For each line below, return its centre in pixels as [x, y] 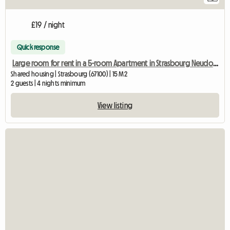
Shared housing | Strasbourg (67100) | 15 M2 [69, 74]
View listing [115, 105]
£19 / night [48, 24]
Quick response [38, 47]
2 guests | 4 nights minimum [48, 83]
